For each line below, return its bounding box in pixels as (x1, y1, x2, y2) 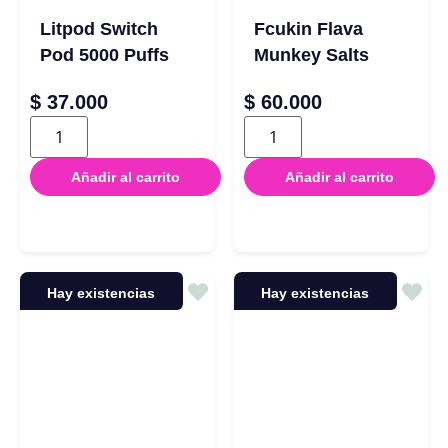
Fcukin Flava (254, 19, 363, 40)
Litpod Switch (40, 19, 158, 40)
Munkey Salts (254, 45, 369, 66)
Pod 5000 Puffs (40, 45, 169, 66)
